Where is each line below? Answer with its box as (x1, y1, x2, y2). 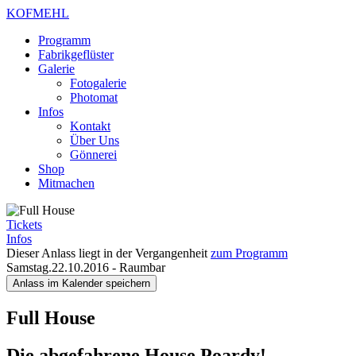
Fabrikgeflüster (38, 48, 114, 61)
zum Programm (211, 246, 288, 260)
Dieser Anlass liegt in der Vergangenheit (6, 246, 211, 260)
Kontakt (70, 119, 110, 133)
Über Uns (70, 133, 119, 147)
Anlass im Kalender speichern (13, 277, 150, 289)
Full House (6, 307, 95, 328)
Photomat (70, 91, 118, 104)
